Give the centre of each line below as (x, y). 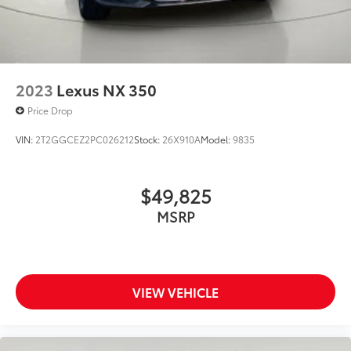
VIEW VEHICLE (175, 291)
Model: (217, 139)
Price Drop (50, 110)
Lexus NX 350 (107, 89)
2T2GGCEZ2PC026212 (85, 139)
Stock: (148, 139)
